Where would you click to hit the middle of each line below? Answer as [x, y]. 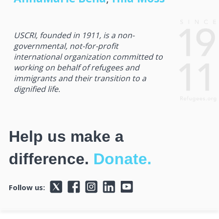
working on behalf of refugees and [76, 67]
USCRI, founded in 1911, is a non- [74, 35]
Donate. [122, 159]
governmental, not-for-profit [66, 46]
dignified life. [37, 89]
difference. [51, 159]
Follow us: [27, 187]
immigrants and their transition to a [80, 78]
